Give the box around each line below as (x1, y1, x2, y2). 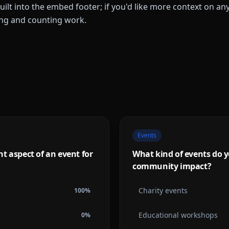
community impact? (132, 161, 212, 172)
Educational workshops (139, 210, 218, 220)
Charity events (139, 186, 188, 195)
